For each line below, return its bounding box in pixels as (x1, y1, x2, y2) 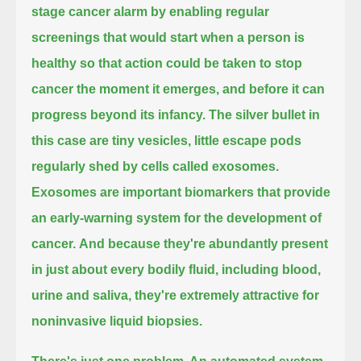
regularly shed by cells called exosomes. (31, 159, 280, 173)
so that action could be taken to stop (80, 56, 303, 70)
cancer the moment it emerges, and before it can (31, 81, 326, 96)
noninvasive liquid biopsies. (31, 313, 203, 328)
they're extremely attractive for (135, 288, 320, 302)
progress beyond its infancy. (31, 107, 206, 122)
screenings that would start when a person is (31, 30, 305, 44)
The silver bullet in (209, 107, 321, 122)
